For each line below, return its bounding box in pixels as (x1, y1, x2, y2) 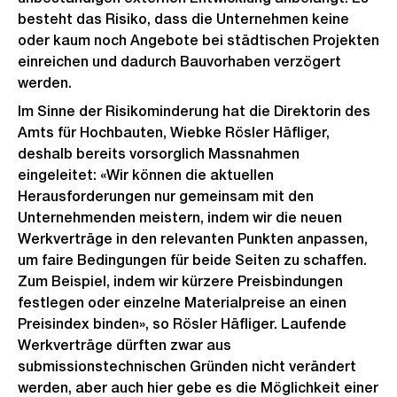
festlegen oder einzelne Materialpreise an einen (18, 294, 346, 311)
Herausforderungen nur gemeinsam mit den (18, 188, 314, 205)
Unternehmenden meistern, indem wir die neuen (18, 209, 342, 226)
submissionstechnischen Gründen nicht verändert (18, 358, 356, 375)
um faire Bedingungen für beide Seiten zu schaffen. (18, 252, 367, 269)
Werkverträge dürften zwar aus (18, 337, 231, 354)
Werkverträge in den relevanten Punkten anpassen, (18, 230, 368, 247)
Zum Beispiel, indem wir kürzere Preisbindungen (18, 273, 343, 290)
